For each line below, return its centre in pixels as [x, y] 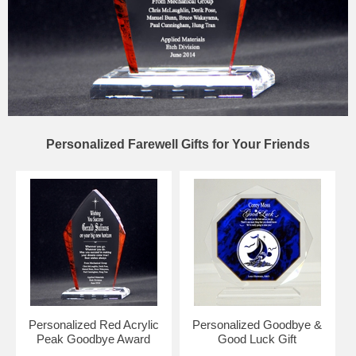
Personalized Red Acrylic [93, 324]
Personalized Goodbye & [257, 324]
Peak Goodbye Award [94, 339]
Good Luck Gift [257, 339]
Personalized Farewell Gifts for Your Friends [178, 144]
